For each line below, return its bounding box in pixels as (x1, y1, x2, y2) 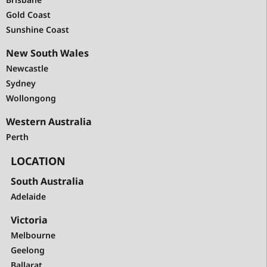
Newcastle (6, 63, 48, 74)
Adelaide (11, 191, 46, 203)
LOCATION (11, 154, 66, 169)
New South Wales (6, 46, 89, 60)
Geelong (11, 244, 45, 256)
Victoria (11, 213, 48, 227)
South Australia (11, 175, 84, 188)
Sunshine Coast (6, 24, 69, 36)
